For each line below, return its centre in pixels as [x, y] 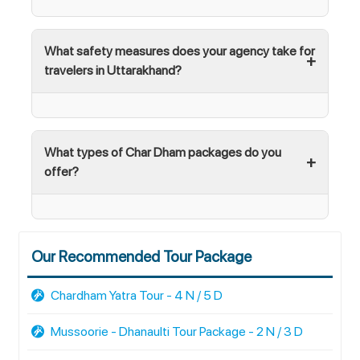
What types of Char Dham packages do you [163, 152]
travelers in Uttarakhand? [113, 70]
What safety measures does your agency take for [180, 51]
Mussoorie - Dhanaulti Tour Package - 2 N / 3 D [176, 331]
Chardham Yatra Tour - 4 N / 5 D [135, 295]
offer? [61, 172]
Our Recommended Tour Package [141, 257]
